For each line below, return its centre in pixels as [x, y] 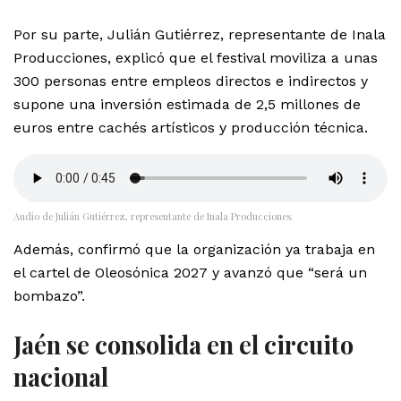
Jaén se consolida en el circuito [183, 344]
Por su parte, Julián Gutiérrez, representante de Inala [200, 34]
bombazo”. [49, 295]
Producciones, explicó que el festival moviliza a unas [196, 57]
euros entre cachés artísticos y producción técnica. [191, 127]
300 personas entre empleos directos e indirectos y [191, 81]
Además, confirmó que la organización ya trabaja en [194, 249]
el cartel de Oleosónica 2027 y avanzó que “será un [190, 272]
